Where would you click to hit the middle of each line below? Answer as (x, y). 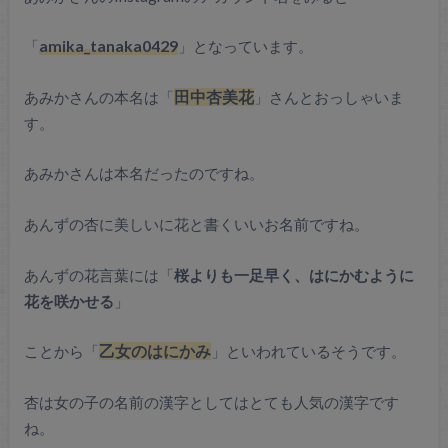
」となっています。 (245, 46)
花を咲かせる (68, 300)
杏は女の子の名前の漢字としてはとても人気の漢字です (211, 401)
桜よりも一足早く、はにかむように (293, 274)
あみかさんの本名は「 (98, 96)
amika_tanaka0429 (108, 46)
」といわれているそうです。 (308, 351)
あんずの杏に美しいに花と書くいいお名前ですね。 (196, 224)
